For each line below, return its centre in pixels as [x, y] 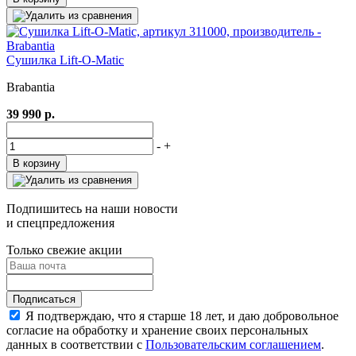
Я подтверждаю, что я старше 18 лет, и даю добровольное [182, 315]
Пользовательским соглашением [233, 344]
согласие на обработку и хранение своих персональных [157, 330]
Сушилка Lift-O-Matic [65, 60]
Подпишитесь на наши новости [92, 208]
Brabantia [31, 87]
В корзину [37, 163]
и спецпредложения [60, 222]
